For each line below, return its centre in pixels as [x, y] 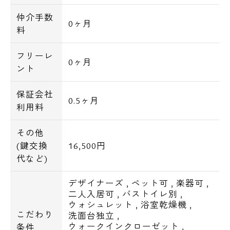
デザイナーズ [96, 183]
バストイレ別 [150, 194]
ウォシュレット [101, 205]
